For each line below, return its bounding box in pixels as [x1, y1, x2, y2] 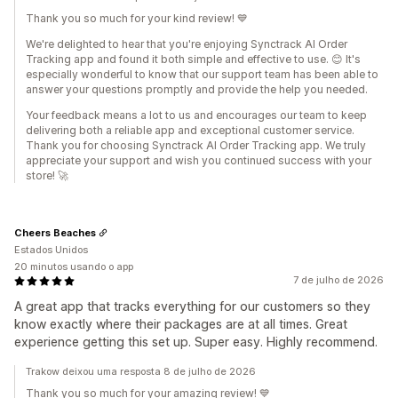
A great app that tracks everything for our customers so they [14, 298, 370, 314]
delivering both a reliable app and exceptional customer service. [26, 123, 354, 138]
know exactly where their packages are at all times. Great [14, 316, 347, 332]
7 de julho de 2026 [293, 274, 384, 287]
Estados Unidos [14, 243, 88, 257]
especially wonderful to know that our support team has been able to [26, 68, 378, 82]
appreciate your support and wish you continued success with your [26, 154, 371, 168]
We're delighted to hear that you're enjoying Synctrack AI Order [26, 37, 347, 52]
